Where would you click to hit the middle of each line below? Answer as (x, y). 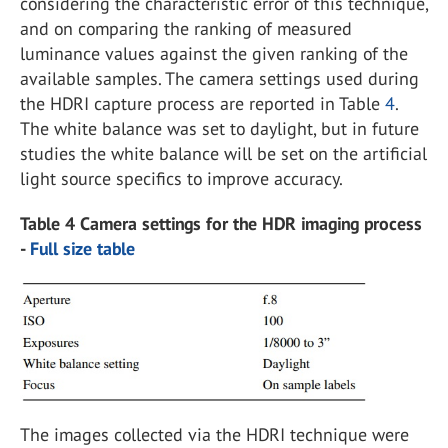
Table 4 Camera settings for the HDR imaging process (221, 224)
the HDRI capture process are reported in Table (202, 104)
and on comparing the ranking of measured (186, 29)
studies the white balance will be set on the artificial (223, 154)
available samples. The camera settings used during (219, 79)
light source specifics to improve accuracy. (181, 179)
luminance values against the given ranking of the (214, 54)
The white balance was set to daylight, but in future (219, 129)
